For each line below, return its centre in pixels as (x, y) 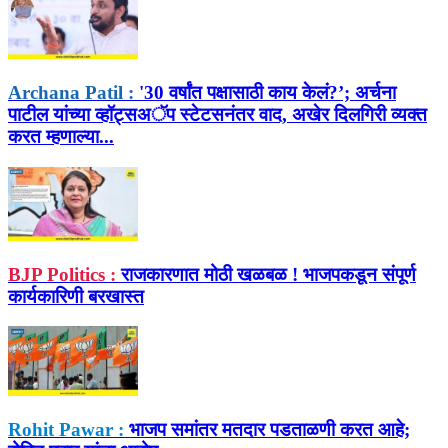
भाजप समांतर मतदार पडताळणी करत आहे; (267, 429)
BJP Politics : (62, 274)
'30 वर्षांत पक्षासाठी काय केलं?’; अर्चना (265, 92)
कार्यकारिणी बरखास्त (76, 296)
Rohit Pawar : (66, 429)
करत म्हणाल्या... (61, 136)
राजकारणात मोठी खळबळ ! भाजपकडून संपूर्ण (266, 274)
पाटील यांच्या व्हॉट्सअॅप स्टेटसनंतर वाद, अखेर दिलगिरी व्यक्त (217, 114)
